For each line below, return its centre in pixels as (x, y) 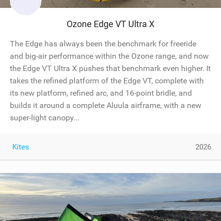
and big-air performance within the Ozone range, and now (109, 56)
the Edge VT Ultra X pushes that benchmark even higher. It (110, 69)
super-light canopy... (45, 118)
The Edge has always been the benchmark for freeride (103, 44)
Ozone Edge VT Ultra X (110, 24)
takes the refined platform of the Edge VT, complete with (107, 81)
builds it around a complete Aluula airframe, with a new (106, 106)
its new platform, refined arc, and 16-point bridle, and (101, 93)
